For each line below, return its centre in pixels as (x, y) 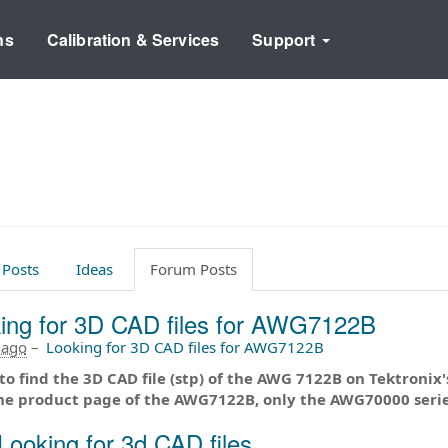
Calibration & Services (133, 39)
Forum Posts (193, 268)
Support (286, 39)
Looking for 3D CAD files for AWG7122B (184, 346)
